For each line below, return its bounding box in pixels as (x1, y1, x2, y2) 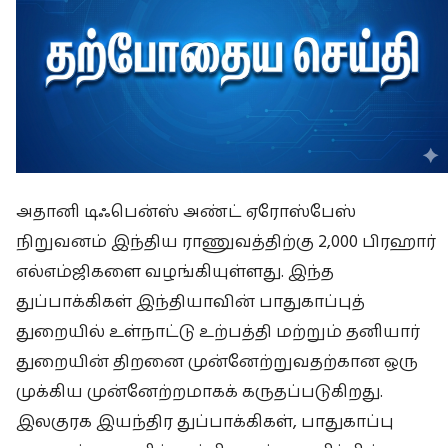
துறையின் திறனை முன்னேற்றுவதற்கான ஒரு (16, 349, 418, 374)
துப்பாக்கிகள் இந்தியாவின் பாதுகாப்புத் (16, 289, 365, 314)
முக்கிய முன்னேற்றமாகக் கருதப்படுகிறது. (16, 379, 383, 404)
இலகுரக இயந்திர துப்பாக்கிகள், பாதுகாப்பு (16, 409, 394, 434)
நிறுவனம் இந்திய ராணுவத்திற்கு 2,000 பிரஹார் (16, 229, 436, 254)
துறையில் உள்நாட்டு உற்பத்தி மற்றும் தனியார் (16, 319, 420, 344)
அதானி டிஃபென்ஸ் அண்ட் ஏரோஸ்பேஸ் (16, 199, 356, 224)
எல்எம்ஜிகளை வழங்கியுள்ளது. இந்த (16, 259, 334, 284)
